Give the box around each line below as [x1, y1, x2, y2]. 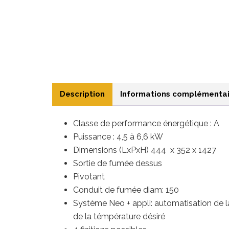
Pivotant [73, 172, 105, 182]
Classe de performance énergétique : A [73, 119, 219, 129]
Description [60, 89, 105, 99]
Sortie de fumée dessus [73, 158, 162, 169]
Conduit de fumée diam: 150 [73, 185, 179, 195]
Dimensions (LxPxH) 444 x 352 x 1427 [73, 145, 216, 155]
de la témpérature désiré [73, 212, 165, 222]
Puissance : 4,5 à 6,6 [73, 132, 150, 142]
